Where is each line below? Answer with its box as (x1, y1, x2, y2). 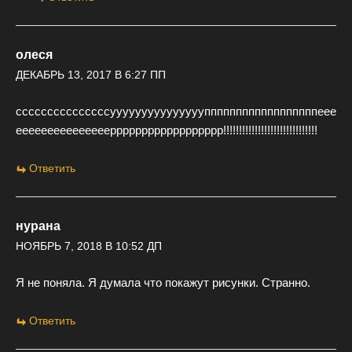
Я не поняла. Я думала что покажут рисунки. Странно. (16, 276, 310, 290)
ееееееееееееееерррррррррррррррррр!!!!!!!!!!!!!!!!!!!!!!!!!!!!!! (16, 123, 317, 137)
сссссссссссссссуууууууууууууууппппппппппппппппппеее (16, 104, 336, 119)
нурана (16, 219, 60, 233)
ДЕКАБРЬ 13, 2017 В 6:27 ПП (16, 68, 166, 82)
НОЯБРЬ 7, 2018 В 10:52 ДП (16, 240, 162, 253)
